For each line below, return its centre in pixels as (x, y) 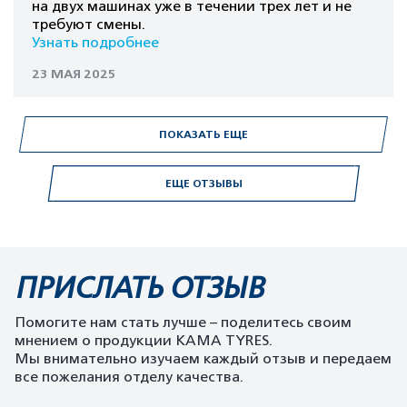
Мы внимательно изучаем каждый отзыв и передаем (203, 359)
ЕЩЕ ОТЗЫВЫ (203, 184)
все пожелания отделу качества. (129, 377)
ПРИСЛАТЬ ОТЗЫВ (139, 288)
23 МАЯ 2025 (74, 74)
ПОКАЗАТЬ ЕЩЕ (203, 134)
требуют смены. (89, 25)
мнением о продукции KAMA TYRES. (144, 341)
